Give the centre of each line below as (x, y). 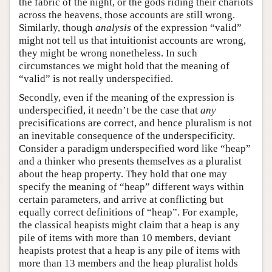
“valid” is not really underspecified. (96, 79)
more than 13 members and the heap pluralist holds (128, 263)
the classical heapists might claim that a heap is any (129, 225)
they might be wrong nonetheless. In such (108, 53)
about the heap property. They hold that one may (123, 174)
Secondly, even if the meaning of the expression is (127, 98)
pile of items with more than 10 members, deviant (125, 238)
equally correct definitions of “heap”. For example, (128, 212)
